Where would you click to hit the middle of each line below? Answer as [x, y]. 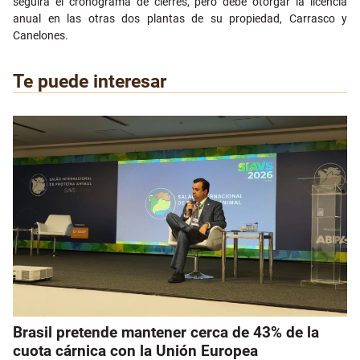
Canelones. [41, 36]
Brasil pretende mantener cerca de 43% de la [166, 333]
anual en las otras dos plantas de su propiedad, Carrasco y [180, 19]
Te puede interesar [90, 82]
